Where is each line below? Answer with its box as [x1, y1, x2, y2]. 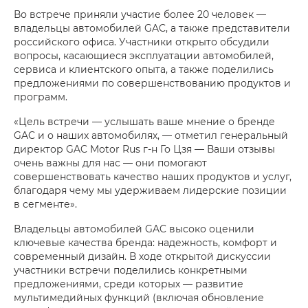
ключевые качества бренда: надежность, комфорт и [14, 235, 277, 249]
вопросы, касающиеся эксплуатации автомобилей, [14, 48, 274, 62]
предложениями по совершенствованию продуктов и [14, 76, 291, 89]
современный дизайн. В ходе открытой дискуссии [14, 249, 271, 263]
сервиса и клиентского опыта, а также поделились [14, 62, 274, 76]
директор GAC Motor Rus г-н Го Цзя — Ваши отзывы [14, 142, 275, 155]
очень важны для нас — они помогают [14, 155, 207, 169]
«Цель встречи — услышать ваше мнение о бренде [14, 114, 275, 128]
